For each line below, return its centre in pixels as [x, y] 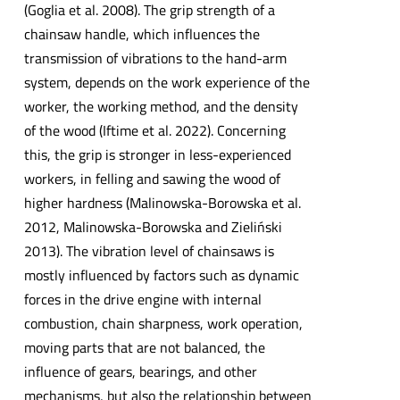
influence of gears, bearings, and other [140, 372]
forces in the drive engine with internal [142, 300]
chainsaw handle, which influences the [142, 34]
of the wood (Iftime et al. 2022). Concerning [154, 131]
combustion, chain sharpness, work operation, [163, 324]
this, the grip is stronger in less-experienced [157, 155]
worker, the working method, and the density [161, 107]
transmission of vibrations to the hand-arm [155, 58]
